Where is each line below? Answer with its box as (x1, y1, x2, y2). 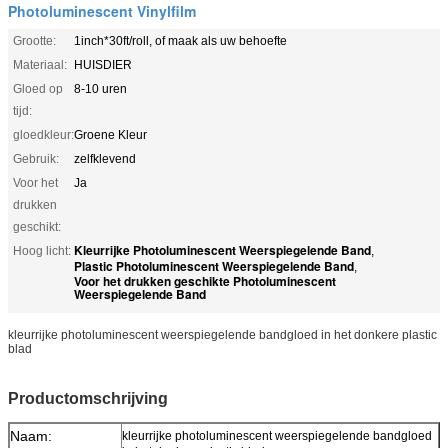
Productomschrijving (8, 389, 168, 407)
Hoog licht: (13, 243, 71, 258)
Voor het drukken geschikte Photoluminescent (74, 271, 336, 290)
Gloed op (13, 81, 63, 96)
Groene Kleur (74, 127, 147, 142)
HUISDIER (74, 57, 132, 72)
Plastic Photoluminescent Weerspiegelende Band (74, 256, 354, 275)
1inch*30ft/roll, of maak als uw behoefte (74, 33, 287, 48)
